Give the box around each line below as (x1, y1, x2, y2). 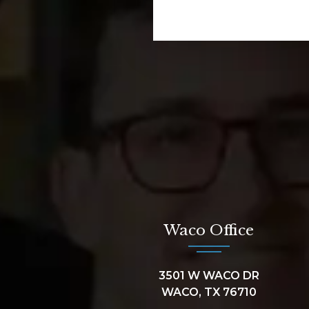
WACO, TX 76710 (161, 285, 257, 299)
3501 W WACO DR (158, 268, 259, 282)
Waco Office (163, 221, 255, 239)
